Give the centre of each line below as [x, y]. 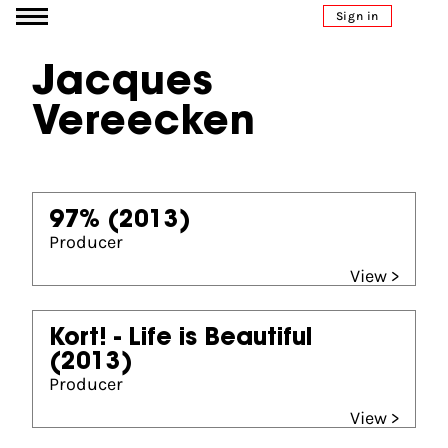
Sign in [357, 16]
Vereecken [144, 124]
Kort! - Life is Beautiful [180, 339]
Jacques [123, 84]
